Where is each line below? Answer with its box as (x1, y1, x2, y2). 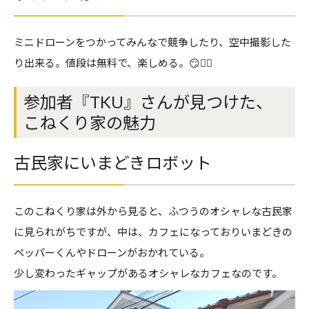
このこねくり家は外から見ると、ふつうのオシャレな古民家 (14, 205, 292, 218)
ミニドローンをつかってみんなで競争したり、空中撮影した (14, 36, 291, 49)
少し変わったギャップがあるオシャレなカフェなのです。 (14, 267, 282, 280)
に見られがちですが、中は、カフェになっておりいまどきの (14, 226, 292, 239)
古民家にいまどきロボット (14, 152, 212, 173)
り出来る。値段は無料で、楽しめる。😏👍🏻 (14, 57, 212, 70)
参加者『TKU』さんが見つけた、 (23, 92, 272, 112)
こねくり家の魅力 (23, 112, 156, 133)
